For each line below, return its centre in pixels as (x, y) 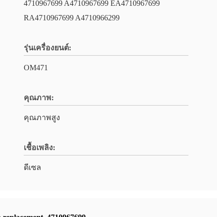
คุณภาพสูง (42, 117)
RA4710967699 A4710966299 (72, 18)
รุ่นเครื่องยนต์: (47, 48)
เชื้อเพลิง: (39, 147)
